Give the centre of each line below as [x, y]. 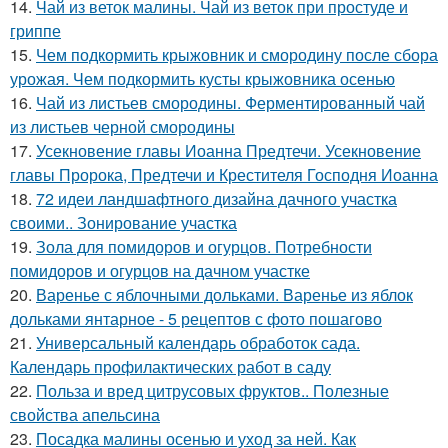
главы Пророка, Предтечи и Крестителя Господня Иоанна [224, 175]
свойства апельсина [85, 415]
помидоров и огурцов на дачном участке [160, 271]
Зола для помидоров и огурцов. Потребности [204, 247]
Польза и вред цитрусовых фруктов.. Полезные [212, 391]
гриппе [35, 31]
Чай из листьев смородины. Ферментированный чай [230, 103]
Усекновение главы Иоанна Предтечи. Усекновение [228, 151]
